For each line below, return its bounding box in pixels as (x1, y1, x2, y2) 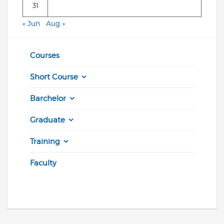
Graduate (30, 115, 65, 124)
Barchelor (30, 93, 66, 103)
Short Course (30, 72, 78, 81)
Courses (30, 50, 59, 60)
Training (30, 136, 60, 146)
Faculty (30, 158, 56, 167)
